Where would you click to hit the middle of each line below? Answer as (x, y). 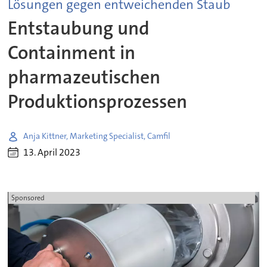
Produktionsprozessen (98, 102)
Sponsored (28, 198)
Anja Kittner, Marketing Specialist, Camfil (97, 136)
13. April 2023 (52, 153)
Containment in (72, 53)
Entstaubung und (79, 29)
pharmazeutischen (84, 77)
